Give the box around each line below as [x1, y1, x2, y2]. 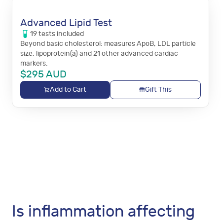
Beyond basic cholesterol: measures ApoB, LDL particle [20, 39, 196, 48]
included [55, 30, 84, 38]
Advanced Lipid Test [20, 17, 112, 29]
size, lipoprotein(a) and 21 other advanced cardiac [20, 49, 178, 58]
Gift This [145, 85, 172, 94]
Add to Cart [50, 85, 86, 94]
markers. [20, 59, 47, 68]
